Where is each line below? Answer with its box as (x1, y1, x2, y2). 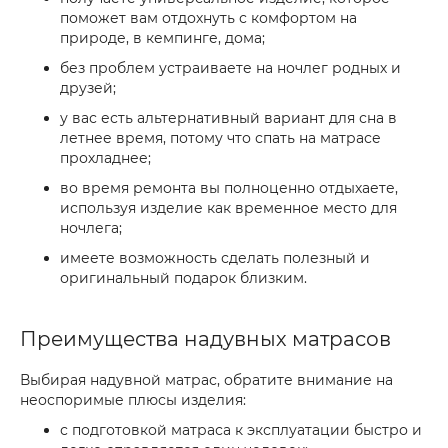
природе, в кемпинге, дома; (60, 29, 265, 47)
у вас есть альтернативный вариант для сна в (60, 109, 397, 127)
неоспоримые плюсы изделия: (20, 391, 246, 409)
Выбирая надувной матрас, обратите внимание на (20, 371, 393, 389)
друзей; (60, 79, 116, 97)
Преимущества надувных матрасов (20, 327, 391, 351)
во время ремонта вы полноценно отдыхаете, (60, 179, 398, 197)
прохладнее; (60, 149, 151, 167)
